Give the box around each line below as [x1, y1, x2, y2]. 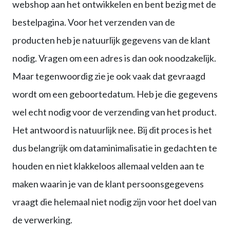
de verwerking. [12, 214, 72, 226]
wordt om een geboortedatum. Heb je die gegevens [12, 88, 218, 100]
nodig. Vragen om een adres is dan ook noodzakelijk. [12, 52, 216, 64]
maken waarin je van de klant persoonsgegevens [12, 178, 204, 190]
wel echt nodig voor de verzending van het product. [12, 106, 217, 118]
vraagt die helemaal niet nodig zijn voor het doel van [12, 196, 217, 208]
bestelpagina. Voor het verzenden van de [12, 16, 175, 28]
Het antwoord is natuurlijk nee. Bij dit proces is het [12, 124, 212, 136]
